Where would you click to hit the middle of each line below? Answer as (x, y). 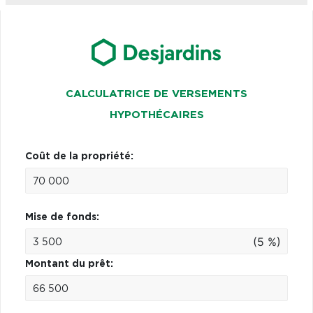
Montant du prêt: (69, 264)
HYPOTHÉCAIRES (156, 115)
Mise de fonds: (62, 217)
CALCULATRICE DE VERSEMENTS (156, 94)
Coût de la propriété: (79, 156)
